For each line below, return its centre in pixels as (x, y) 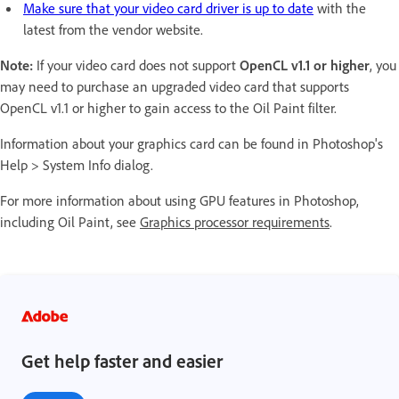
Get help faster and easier (122, 361)
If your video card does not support (138, 65)
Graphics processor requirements (235, 222)
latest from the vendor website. (113, 30)
